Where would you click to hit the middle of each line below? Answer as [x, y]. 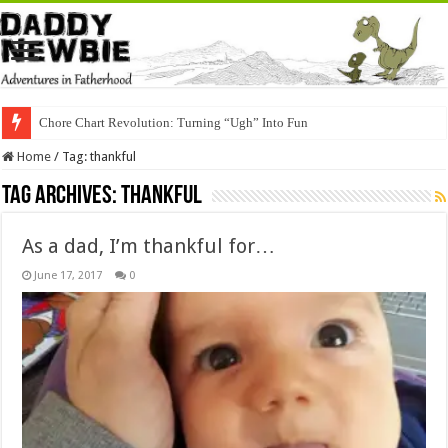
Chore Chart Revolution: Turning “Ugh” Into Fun [174, 122]
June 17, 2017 [68, 275]
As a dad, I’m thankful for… [149, 245]
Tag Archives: [62, 196]
